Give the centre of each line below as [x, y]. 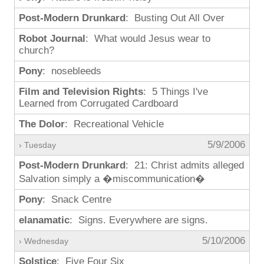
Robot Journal [52, 39]
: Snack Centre [77, 199]
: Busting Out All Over [175, 18]
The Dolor [42, 124]
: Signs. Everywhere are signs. [139, 220]
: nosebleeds [72, 71]
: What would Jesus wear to [148, 39]
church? [37, 50]
